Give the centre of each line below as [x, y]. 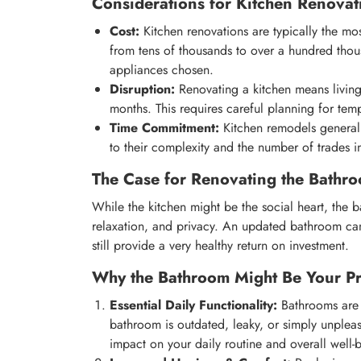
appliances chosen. [162, 70]
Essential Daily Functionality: [193, 305]
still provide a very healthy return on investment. [220, 246]
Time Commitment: [164, 128]
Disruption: [142, 89]
